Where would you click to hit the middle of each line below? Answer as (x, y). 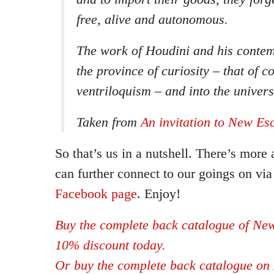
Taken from (109, 122)
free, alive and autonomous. (152, 19)
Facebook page (96, 194)
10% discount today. (110, 245)
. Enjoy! (159, 194)
